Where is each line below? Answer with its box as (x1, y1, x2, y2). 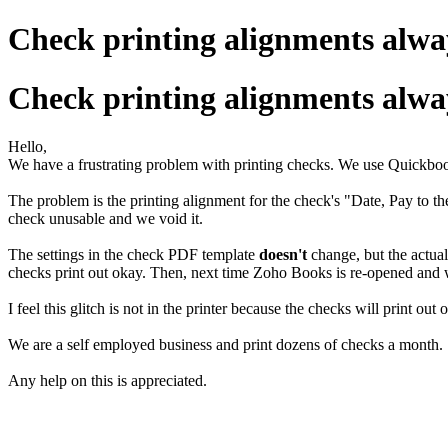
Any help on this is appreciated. (8, 372, 211, 390)
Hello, (8, 138, 47, 156)
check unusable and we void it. (8, 210, 203, 228)
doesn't (259, 246, 307, 264)
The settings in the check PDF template (8, 246, 259, 264)
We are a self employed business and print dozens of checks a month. (8, 336, 443, 354)
